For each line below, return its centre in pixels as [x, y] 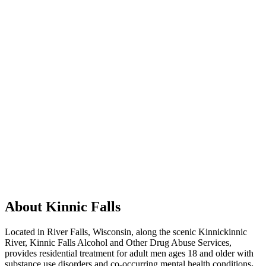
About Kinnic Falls [63, 206]
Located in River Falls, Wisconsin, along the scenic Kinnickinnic [126, 232]
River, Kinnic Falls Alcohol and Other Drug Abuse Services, [118, 242]
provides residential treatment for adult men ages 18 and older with [129, 253]
